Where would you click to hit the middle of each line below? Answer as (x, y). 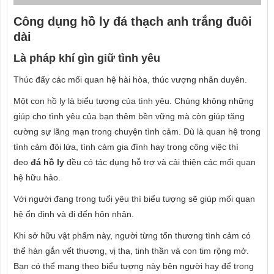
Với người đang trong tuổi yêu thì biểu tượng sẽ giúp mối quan (134, 199)
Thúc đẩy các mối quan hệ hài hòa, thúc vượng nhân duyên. (130, 80)
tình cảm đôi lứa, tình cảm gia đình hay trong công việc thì (126, 147)
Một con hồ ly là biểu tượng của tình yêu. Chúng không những (134, 101)
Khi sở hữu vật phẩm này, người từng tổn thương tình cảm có (132, 235)
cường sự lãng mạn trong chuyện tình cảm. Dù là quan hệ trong (137, 131)
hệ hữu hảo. (37, 177)
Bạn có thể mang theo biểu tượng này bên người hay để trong (134, 266)
